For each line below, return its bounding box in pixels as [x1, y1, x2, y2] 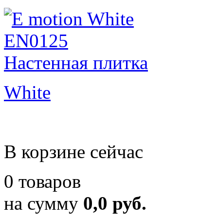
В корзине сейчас [4, 141, 143, 162]
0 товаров [4, 171, 81, 192]
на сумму [4, 193, 83, 214]
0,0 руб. [83, 193, 146, 214]
